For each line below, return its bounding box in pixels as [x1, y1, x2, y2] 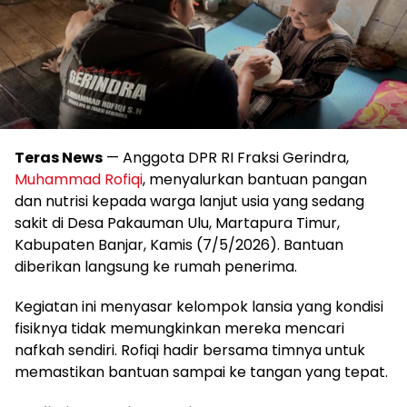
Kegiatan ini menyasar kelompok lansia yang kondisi [15, 296, 383, 317]
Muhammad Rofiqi [15, 169, 143, 190]
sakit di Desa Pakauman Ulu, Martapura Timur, [15, 213, 340, 233]
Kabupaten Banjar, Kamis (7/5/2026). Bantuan [15, 234, 343, 255]
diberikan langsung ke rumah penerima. [15, 256, 297, 277]
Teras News [15, 147, 103, 168]
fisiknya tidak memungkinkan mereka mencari [15, 318, 344, 339]
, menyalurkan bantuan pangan [143, 169, 367, 190]
